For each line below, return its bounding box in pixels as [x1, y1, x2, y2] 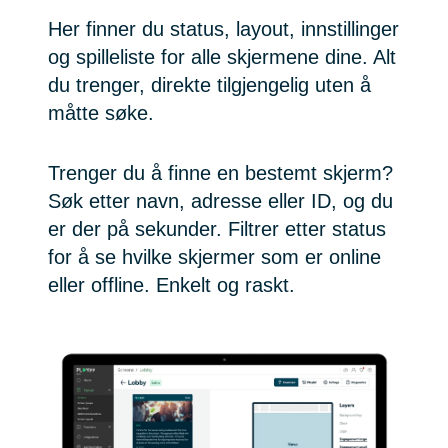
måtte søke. [48, 102, 154, 125]
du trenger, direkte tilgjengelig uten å [48, 74, 371, 97]
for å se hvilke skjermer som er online [48, 246, 381, 269]
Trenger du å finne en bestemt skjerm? [48, 162, 393, 185]
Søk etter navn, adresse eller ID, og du [48, 190, 393, 213]
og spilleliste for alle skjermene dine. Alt [48, 46, 396, 69]
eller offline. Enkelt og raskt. [48, 274, 295, 297]
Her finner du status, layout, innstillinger [48, 18, 399, 41]
